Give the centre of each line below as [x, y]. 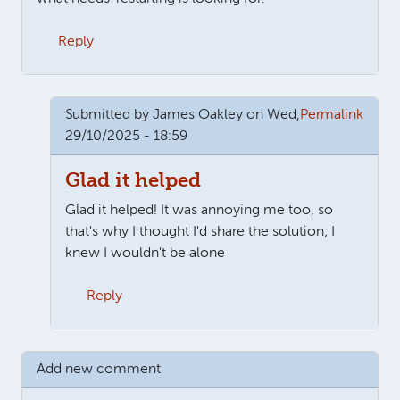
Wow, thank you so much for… [213, 339]
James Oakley [198, 115]
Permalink [332, 115]
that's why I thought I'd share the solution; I [200, 232]
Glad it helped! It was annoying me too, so [199, 210]
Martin [353, 339]
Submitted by [109, 115]
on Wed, [271, 115]
